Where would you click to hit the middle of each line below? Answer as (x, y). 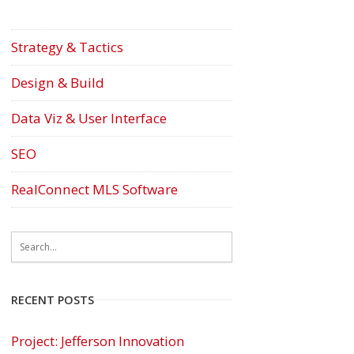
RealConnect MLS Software (94, 189)
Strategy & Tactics (67, 47)
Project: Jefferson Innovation (98, 341)
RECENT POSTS (53, 299)
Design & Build (58, 82)
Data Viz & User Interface (89, 118)
